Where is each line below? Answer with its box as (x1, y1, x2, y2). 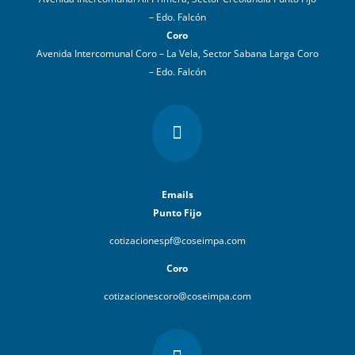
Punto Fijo (153, 206, 202, 220)
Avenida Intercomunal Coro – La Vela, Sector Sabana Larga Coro (36, 47, 319, 61)
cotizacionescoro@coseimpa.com (103, 289, 251, 303)
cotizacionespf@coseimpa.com (109, 234, 246, 248)
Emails (161, 188, 193, 202)
